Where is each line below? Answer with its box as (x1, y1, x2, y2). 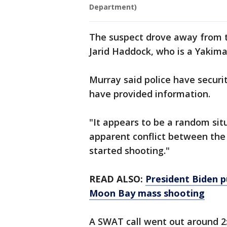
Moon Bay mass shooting (89, 187, 205, 200)
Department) (89, 2, 137, 12)
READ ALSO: (89, 173, 145, 185)
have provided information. (89, 88, 210, 100)
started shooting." (89, 144, 170, 157)
